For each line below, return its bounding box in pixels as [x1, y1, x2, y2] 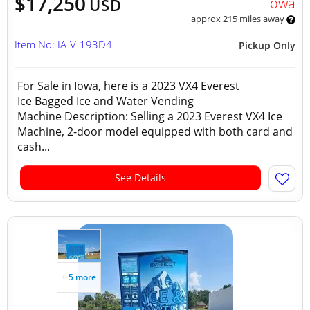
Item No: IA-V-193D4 [15, 37, 112, 51]
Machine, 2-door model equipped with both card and [17, 124, 293, 139]
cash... [17, 139, 50, 154]
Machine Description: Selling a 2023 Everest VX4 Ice [17, 109, 282, 124]
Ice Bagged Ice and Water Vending [17, 93, 194, 109]
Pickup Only [239, 39, 295, 52]
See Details [115, 171, 166, 184]
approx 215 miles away [190, 12, 286, 25]
